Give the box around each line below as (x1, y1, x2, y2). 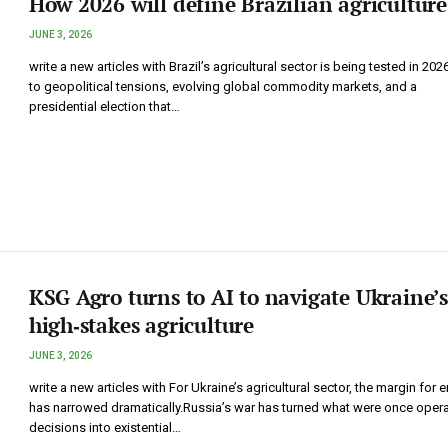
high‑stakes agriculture (28, 310, 254, 339)
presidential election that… (28, 98, 180, 114)
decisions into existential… (28, 419, 181, 435)
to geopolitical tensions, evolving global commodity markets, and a (28, 78, 417, 94)
